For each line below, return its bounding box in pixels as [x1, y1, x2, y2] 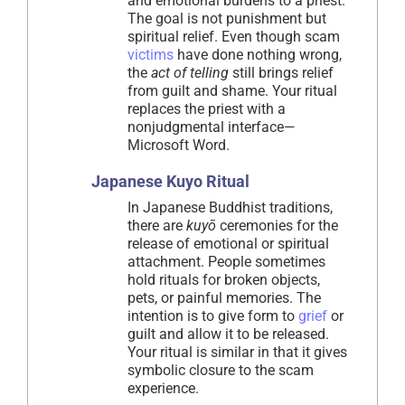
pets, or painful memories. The [127, 288, 321, 306]
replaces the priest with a [127, 99, 286, 118]
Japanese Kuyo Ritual [91, 171, 250, 191]
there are [127, 216, 186, 234]
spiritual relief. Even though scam [127, 27, 340, 45]
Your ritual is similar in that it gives [127, 343, 347, 361]
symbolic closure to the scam [127, 361, 314, 379]
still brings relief [229, 63, 334, 81]
